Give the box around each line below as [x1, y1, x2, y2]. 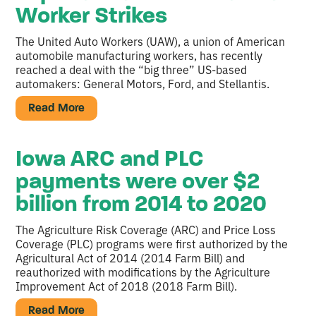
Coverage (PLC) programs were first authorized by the [16, 236, 288, 252]
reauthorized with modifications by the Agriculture [16, 264, 271, 280]
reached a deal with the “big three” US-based [16, 61, 248, 77]
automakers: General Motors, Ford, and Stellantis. [16, 75, 270, 91]
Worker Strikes [16, 6, 168, 28]
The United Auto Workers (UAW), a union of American [16, 33, 286, 49]
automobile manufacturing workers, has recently [16, 47, 263, 63]
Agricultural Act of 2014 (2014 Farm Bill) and [16, 250, 245, 266]
